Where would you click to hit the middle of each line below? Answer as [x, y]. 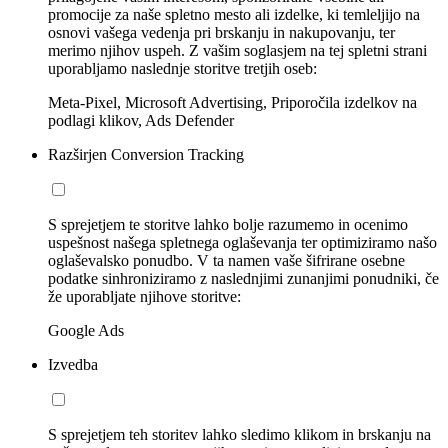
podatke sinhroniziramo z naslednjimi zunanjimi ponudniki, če [243, 278]
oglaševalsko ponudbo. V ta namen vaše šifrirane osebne [226, 260]
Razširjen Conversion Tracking [146, 154]
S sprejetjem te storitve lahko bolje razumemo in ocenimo [228, 224]
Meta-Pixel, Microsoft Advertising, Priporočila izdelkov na [232, 102]
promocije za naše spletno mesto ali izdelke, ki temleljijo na [234, 14]
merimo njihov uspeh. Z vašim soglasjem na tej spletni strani [237, 50]
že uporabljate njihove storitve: [144, 296]
